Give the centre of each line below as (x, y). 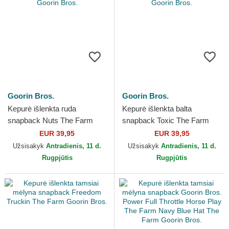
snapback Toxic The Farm (166, 121)
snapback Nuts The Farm (50, 121)
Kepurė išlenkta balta (157, 109)
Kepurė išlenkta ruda (42, 109)
